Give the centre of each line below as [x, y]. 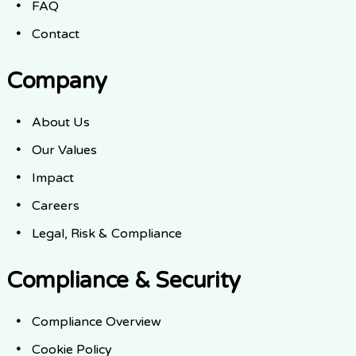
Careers [56, 205]
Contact [56, 34]
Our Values [64, 150]
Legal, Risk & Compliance [107, 233]
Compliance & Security [124, 280]
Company [57, 81]
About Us [61, 122]
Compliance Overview [97, 321]
